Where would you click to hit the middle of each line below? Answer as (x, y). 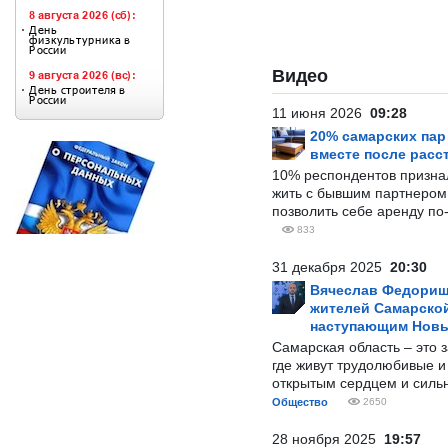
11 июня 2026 (321, 113)
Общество (300, 402)
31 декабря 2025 (331, 267)
